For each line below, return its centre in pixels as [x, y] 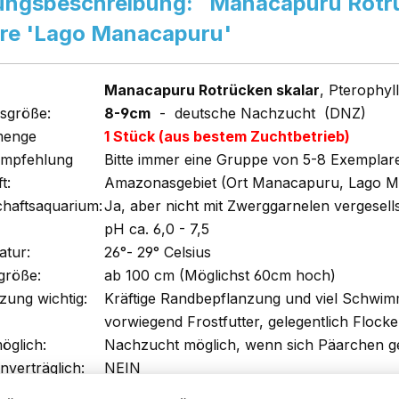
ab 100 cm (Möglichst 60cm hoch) [220, 276]
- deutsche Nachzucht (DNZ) [258, 114]
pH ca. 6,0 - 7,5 [157, 229]
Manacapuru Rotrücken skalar [212, 90]
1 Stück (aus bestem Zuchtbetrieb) [227, 137]
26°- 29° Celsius [158, 252]
